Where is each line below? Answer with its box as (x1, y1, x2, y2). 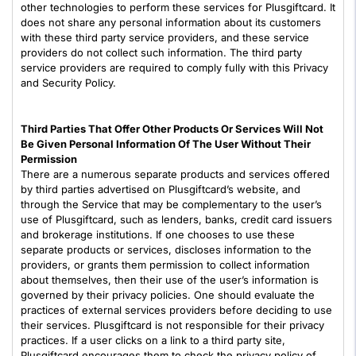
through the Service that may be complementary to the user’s (21, 198, 322, 211)
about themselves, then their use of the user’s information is (21, 273, 319, 286)
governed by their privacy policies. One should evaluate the (21, 288, 315, 301)
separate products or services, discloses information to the (21, 243, 311, 256)
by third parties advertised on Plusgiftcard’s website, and (21, 183, 300, 195)
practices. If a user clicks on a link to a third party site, (21, 334, 285, 346)
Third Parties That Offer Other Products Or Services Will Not (21, 122, 323, 135)
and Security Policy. (21, 76, 116, 89)
